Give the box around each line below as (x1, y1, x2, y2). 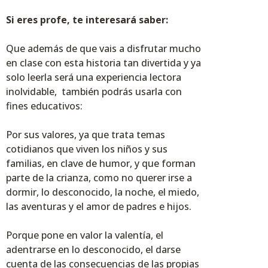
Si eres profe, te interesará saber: (6, 13, 168, 27)
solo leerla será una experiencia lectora (6, 71, 181, 84)
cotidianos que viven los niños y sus (6, 142, 167, 156)
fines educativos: (6, 99, 83, 113)
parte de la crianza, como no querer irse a (6, 171, 192, 185)
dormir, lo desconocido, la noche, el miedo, (6, 185, 199, 199)
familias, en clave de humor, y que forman (6, 157, 196, 170)
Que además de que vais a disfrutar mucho (6, 42, 201, 56)
